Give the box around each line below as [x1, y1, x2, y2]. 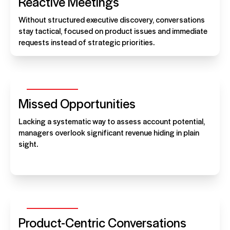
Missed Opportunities [18, 94, 136, 112]
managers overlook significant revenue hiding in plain [18, 126, 199, 138]
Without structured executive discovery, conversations [18, 13, 205, 25]
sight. [18, 138, 38, 149]
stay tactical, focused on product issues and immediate [18, 25, 207, 36]
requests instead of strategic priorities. [18, 36, 155, 47]
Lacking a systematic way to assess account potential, [18, 115, 205, 126]
